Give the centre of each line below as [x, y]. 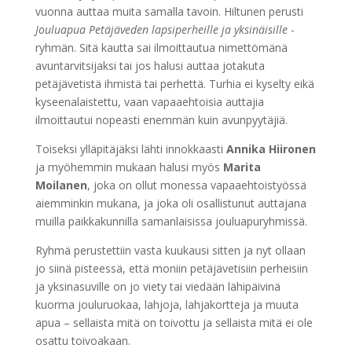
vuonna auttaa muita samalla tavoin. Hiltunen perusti [169, 12]
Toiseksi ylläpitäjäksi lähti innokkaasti [130, 149]
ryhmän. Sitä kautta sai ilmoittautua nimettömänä [161, 48]
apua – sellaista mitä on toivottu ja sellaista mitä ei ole [174, 323]
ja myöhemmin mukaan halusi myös [127, 167]
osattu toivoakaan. [82, 341]
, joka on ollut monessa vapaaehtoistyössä [196, 185]
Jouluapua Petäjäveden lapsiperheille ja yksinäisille [161, 30]
